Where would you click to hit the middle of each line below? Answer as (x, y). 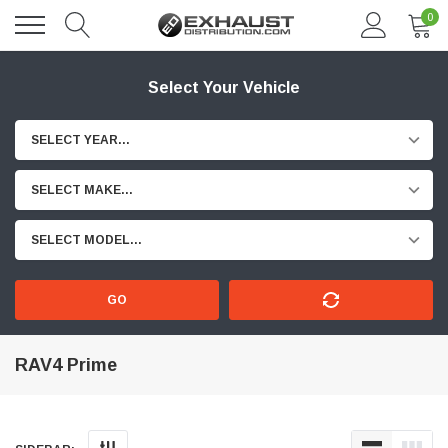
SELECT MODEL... (86, 240)
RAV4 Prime (66, 365)
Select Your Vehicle (224, 87)
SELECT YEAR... (80, 140)
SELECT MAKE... (82, 190)
